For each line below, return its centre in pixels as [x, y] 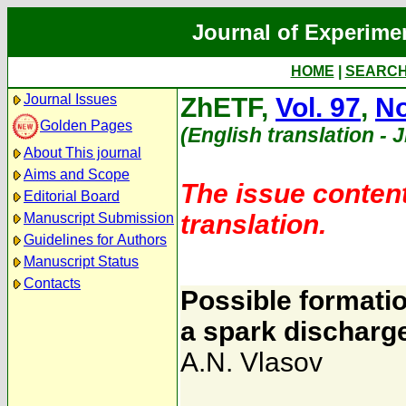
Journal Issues [70, 99]
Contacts [52, 283]
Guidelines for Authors [95, 240]
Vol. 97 [318, 107]
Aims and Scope [77, 174]
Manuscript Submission [99, 218]
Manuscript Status [81, 261]
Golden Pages [86, 125]
